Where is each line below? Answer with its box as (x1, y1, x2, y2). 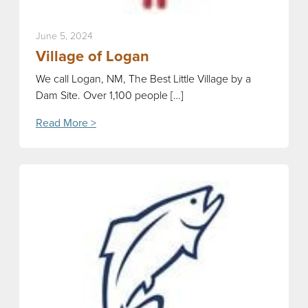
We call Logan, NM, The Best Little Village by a (36, 70, 251, 87)
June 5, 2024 (36, 28, 93, 43)
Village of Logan (36, 44, 149, 67)
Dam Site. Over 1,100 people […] (36, 87, 184, 103)
